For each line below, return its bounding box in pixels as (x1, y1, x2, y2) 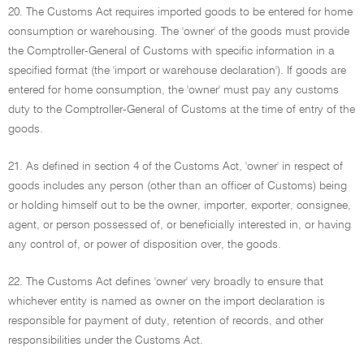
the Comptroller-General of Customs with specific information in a (8, 45, 335, 57)
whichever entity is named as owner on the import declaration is (8, 296, 325, 307)
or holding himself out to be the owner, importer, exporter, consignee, (8, 200, 351, 211)
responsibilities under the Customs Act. (8, 335, 203, 346)
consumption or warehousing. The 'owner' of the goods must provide (8, 26, 349, 37)
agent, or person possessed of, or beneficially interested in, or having (8, 219, 351, 231)
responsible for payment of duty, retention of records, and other (8, 315, 323, 327)
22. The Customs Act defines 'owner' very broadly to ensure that (8, 276, 323, 288)
